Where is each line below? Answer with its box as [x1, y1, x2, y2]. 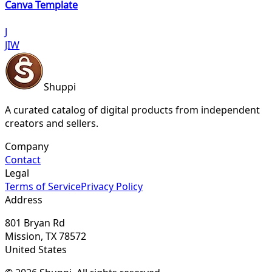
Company [5, 139, 49, 153]
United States [5, 242, 67, 256]
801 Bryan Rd [5, 216, 65, 229]
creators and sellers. [5, 116, 98, 130]
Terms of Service [5, 179, 81, 193]
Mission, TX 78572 [5, 229, 86, 243]
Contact [5, 152, 41, 166]
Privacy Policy [81, 179, 143, 193]
